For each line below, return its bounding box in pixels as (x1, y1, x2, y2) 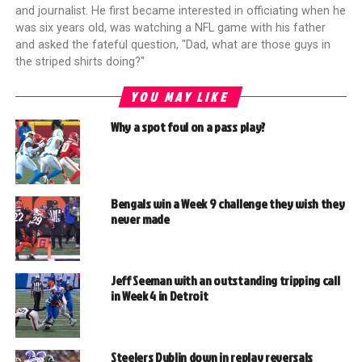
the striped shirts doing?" (15, 54, 145, 69)
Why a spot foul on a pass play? (110, 117, 265, 136)
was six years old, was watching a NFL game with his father (15, 20, 326, 35)
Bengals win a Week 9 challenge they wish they (110, 194, 345, 213)
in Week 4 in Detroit (110, 286, 208, 305)
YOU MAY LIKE (129, 87, 233, 106)
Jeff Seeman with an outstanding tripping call (110, 271, 340, 289)
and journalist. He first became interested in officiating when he (15, 3, 346, 18)
